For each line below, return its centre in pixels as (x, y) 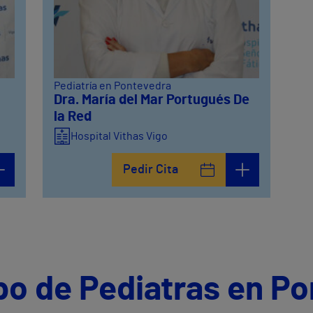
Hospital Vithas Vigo (119, 136)
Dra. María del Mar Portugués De (152, 100)
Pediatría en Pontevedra (113, 86)
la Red (73, 116)
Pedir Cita (150, 169)
